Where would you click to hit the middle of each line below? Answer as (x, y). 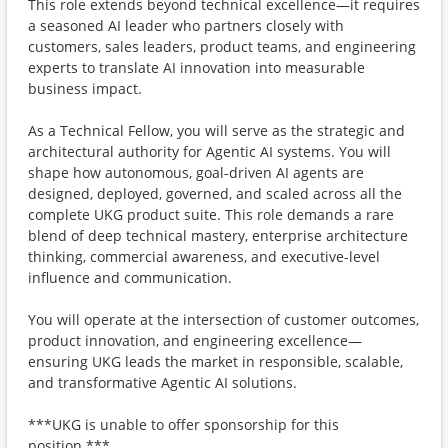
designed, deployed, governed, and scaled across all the (215, 193)
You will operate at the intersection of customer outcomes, (223, 319)
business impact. (85, 88)
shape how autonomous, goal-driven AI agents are (196, 172)
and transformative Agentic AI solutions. (162, 382)
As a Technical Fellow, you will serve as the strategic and (216, 130)
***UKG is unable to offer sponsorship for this (183, 424)
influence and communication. (130, 277)
